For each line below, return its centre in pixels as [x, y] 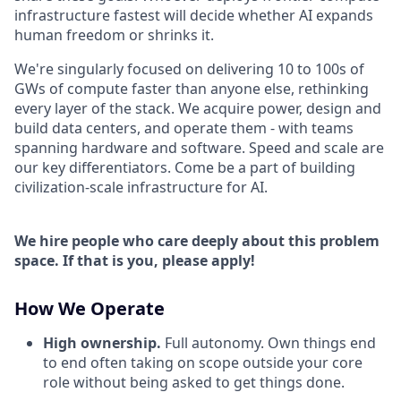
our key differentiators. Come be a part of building [185, 168]
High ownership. [104, 343]
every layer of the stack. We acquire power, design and [198, 109]
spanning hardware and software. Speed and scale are [199, 148]
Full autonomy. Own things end [270, 343]
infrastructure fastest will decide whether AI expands [194, 16]
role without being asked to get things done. [194, 383]
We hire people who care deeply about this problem [197, 241]
